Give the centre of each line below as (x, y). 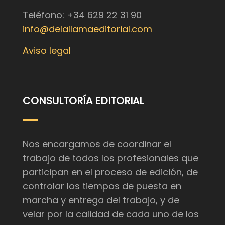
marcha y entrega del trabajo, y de (101, 200)
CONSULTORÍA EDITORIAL (83, 101)
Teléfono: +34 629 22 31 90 (82, 15)
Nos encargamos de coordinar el (97, 144)
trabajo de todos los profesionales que (110, 158)
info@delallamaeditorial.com (87, 29)
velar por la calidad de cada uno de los (111, 214)
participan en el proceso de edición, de (110, 172)
